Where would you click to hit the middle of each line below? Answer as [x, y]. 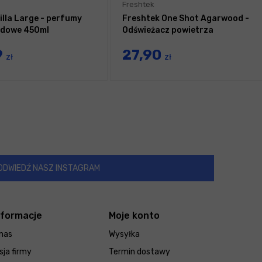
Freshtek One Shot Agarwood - [186, 19]
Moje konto [134, 216]
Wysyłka [124, 235]
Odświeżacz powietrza [168, 30]
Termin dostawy [139, 252]
